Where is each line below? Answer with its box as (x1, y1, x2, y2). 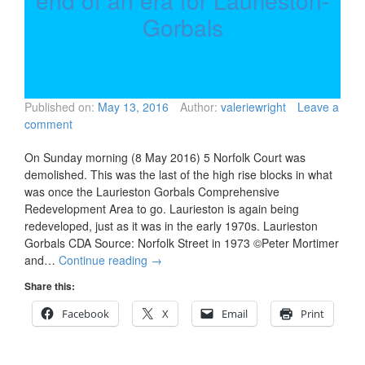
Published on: (24, 99, 95, 116)
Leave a (297, 99, 339, 116)
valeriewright (221, 99, 286, 116)
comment (24, 116, 73, 133)
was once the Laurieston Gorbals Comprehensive (24, 183, 279, 200)
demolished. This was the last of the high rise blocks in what (24, 166, 332, 183)
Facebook (62, 306, 109, 322)
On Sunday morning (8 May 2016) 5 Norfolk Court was (24, 149, 306, 166)
